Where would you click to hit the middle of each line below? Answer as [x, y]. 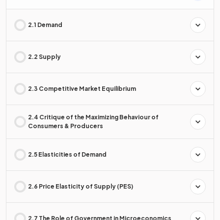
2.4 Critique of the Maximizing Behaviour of [93, 117]
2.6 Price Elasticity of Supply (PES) [81, 187]
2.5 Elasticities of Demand [67, 155]
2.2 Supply [44, 57]
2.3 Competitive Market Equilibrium [82, 89]
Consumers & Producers [66, 126]
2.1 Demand [45, 25]
